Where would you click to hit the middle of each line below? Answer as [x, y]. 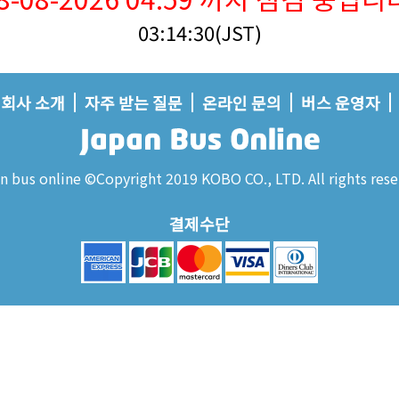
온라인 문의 [241, 102]
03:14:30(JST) [199, 32]
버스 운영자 [340, 102]
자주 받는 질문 [133, 102]
